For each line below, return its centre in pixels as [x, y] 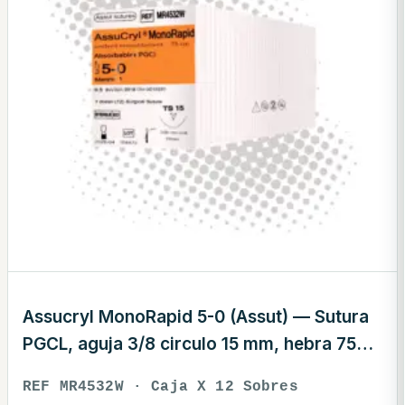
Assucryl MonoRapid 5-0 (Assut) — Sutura [196, 317]
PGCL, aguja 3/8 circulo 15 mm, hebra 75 [189, 344]
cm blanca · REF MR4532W [133, 372]
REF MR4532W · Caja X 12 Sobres [160, 387]
